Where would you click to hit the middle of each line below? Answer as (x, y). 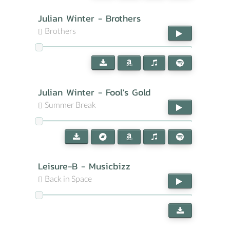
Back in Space (68, 178)
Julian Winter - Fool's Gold (94, 92)
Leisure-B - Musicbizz (84, 166)
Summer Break (70, 104)
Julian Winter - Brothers (89, 18)
